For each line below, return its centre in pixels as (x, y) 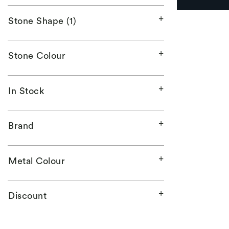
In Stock (26, 90)
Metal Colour (37, 161)
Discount (28, 196)
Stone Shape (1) (42, 20)
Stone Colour (37, 55)
